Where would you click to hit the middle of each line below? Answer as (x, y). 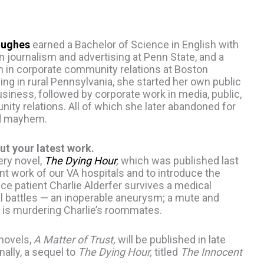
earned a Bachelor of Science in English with (134, 44)
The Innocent (211, 252)
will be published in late (171, 239)
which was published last (179, 160)
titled (166, 252)
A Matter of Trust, (75, 239)
